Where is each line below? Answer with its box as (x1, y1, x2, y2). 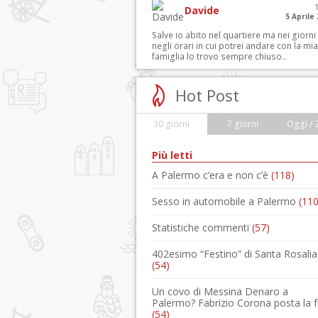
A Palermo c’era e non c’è (152, 168, 271, 182)
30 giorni (153, 118, 190, 130)
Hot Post (175, 84, 239, 106)
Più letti (152, 148, 192, 162)
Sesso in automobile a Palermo (152, 194, 299, 208)
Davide (185, 4, 220, 17)
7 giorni (226, 118, 258, 130)
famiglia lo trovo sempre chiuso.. (152, 50, 286, 62)
